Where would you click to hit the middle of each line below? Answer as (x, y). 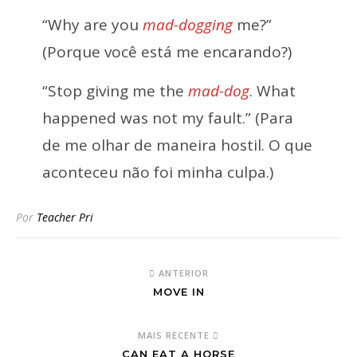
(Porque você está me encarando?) (167, 52)
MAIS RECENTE (175, 335)
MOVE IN (178, 292)
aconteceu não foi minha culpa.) (157, 172)
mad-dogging (187, 25)
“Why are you (92, 25)
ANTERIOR (182, 273)
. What (272, 91)
